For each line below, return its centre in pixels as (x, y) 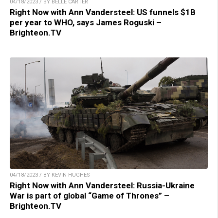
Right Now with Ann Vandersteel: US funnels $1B (103, 12)
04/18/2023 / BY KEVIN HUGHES (50, 175)
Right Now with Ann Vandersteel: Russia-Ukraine (102, 186)
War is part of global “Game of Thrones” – (90, 196)
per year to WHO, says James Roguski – (86, 23)
